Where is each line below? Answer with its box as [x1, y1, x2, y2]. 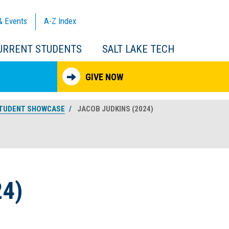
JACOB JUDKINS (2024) [76, 104, 153, 113]
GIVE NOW [85, 72, 123, 82]
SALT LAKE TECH [102, 43, 174, 55]
